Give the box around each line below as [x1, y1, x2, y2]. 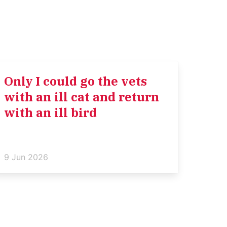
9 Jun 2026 [4, 152, 48, 162]
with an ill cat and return [4, 89, 159, 105]
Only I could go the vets [4, 73, 147, 89]
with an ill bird [4, 104, 97, 121]
